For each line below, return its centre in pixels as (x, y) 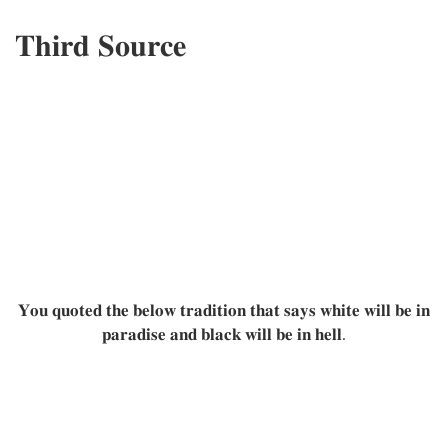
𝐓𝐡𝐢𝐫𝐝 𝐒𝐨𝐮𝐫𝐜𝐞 (100, 46)
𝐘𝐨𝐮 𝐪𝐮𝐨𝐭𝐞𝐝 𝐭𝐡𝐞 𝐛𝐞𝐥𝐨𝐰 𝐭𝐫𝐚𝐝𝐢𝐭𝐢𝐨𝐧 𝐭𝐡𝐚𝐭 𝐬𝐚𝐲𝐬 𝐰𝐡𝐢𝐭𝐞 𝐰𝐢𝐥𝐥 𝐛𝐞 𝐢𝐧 (224, 310)
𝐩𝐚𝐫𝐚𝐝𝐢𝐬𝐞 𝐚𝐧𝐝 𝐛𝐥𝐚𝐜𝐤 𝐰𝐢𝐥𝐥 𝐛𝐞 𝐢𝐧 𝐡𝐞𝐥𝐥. (224, 334)
